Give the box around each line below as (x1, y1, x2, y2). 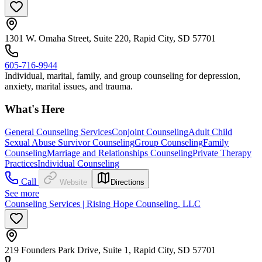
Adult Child (188, 126, 232, 137)
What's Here (5, 103, 64, 116)
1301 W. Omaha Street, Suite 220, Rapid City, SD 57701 (5, 33, 216, 44)
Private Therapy (192, 147, 251, 158)
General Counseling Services (5, 126, 112, 137)
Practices (5, 158, 37, 168)
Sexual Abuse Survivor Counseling (5, 137, 135, 147)
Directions (111, 177, 144, 187)
